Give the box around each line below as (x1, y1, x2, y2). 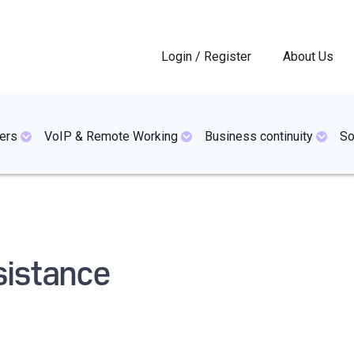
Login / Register (161, 48, 251, 64)
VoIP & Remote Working (44, 128, 178, 144)
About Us (283, 48, 333, 64)
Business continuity (205, 128, 313, 144)
